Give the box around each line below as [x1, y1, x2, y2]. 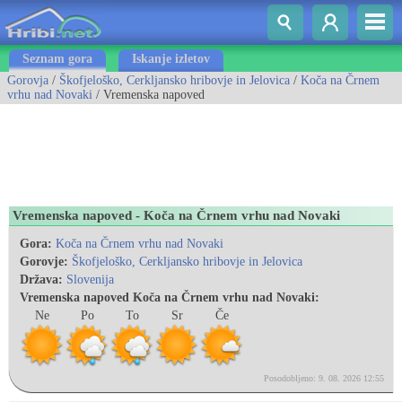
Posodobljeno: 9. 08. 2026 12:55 [264, 373, 384, 383]
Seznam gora [22, 52, 92, 66]
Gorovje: [20, 255, 68, 268]
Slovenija [66, 273, 114, 286]
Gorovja [7, 74, 48, 87]
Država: [20, 273, 63, 286]
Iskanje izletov [132, 52, 210, 66]
